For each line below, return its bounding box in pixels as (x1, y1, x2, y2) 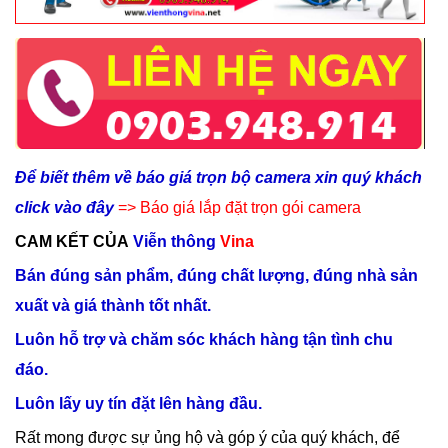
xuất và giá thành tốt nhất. (15, 296, 211, 314)
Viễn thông (133, 232, 216, 250)
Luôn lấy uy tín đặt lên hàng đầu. (15, 394, 262, 412)
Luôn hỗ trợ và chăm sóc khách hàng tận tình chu (15, 330, 393, 348)
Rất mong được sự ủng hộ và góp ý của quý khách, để (15, 428, 400, 446)
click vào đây (15, 198, 114, 216)
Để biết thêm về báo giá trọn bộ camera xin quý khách (15, 168, 422, 186)
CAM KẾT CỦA (15, 232, 133, 250)
